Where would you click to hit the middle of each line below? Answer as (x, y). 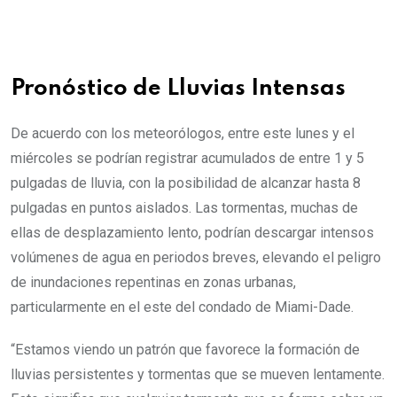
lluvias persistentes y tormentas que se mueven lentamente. (198, 374)
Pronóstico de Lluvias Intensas (178, 89)
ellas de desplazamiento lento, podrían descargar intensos (192, 233)
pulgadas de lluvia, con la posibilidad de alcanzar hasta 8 (186, 183)
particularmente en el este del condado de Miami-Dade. (182, 307)
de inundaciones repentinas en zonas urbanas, (153, 282)
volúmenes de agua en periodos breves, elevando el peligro (196, 257)
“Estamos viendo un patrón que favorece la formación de (185, 350)
